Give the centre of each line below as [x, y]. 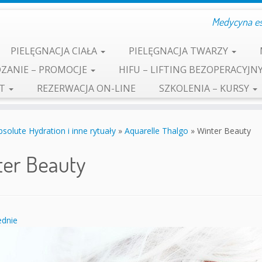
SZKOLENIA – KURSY [205, 88]
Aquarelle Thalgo [156, 131]
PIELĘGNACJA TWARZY [179, 51]
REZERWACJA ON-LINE [86, 88]
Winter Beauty [224, 131]
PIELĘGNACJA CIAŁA [55, 51]
